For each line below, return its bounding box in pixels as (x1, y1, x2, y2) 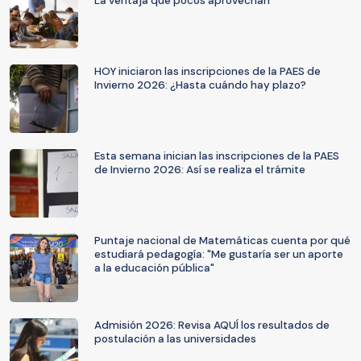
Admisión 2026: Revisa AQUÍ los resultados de (94, 318, 330, 332)
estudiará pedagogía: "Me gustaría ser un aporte (94, 247, 343, 261)
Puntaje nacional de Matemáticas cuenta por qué (94, 234, 351, 247)
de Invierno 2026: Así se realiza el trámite (94, 163, 305, 176)
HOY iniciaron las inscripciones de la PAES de (94, 64, 321, 78)
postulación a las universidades (94, 332, 256, 346)
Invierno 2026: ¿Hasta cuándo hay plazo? (94, 78, 306, 92)
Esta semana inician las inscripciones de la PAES (94, 149, 339, 163)
